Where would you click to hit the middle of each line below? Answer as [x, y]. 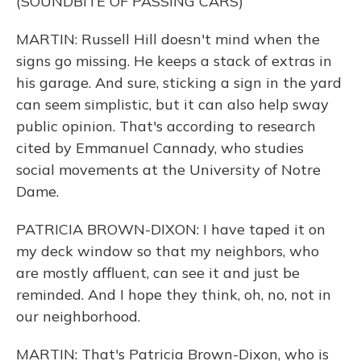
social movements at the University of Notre [168, 170]
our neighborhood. [78, 316]
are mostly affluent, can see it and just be [158, 273]
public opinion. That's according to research [166, 126]
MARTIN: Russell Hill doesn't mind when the [168, 39]
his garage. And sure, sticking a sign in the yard [179, 83]
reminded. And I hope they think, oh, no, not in [174, 295]
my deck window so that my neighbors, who [168, 251]
